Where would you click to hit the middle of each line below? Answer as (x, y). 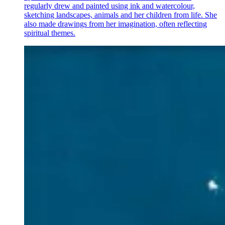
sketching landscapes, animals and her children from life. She (121, 15)
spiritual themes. (50, 33)
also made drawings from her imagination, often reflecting (116, 24)
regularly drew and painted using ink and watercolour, (109, 6)
